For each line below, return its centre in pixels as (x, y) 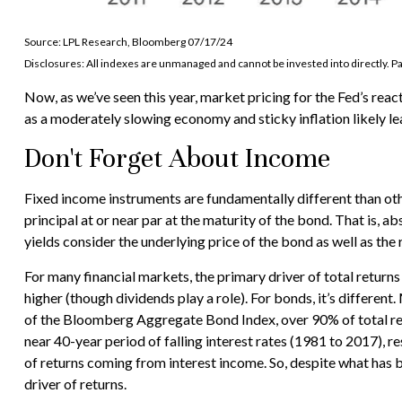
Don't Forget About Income (177, 158)
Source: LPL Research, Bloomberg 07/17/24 (128, 41)
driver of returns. (75, 383)
